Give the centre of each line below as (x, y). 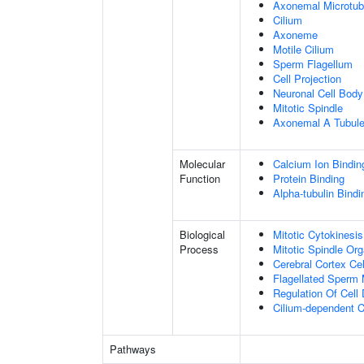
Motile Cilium (303, 49)
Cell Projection (307, 78)
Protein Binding (309, 178)
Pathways (133, 349)
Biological (202, 234)
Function (200, 178)
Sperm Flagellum (313, 64)
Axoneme (295, 35)
